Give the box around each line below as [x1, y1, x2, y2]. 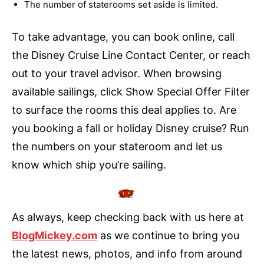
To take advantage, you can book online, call [12, 31, 235, 44]
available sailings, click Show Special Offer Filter [12, 85, 250, 98]
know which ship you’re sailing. [12, 159, 166, 171]
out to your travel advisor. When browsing [12, 67, 222, 80]
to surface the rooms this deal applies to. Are [12, 104, 236, 117]
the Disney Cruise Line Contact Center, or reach [12, 49, 250, 62]
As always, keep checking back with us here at [12, 211, 244, 224]
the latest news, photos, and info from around [12, 247, 242, 260]
